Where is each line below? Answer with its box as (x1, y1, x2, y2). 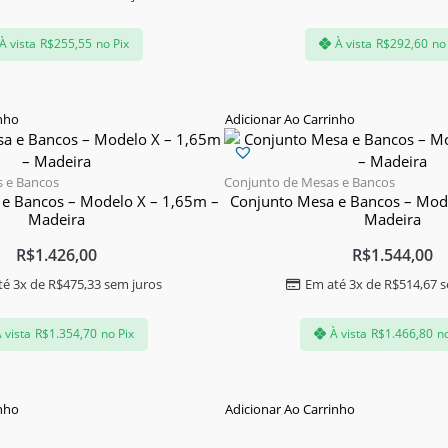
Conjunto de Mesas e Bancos (224, 172, 395, 191)
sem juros (101, 274, 162, 293)
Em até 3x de (305, 274, 384, 293)
